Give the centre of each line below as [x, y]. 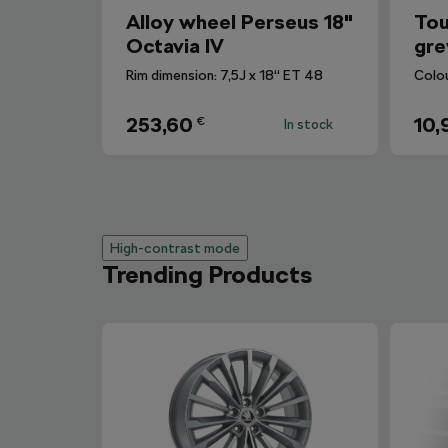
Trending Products [207, 274]
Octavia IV [175, 46]
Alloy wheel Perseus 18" [239, 22]
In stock [308, 124]
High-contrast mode [175, 248]
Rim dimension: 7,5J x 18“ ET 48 [224, 75]
